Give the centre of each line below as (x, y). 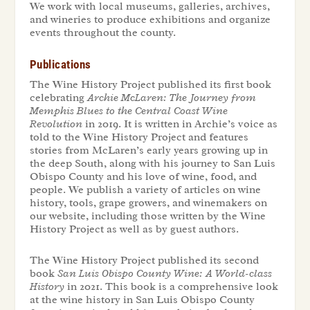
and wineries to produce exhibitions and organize (150, 20)
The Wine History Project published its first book (150, 84)
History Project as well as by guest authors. (134, 229)
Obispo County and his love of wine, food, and (143, 176)
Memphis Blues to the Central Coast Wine (128, 110)
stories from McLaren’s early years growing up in (148, 150)
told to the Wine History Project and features (139, 137)
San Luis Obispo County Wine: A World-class (164, 273)
